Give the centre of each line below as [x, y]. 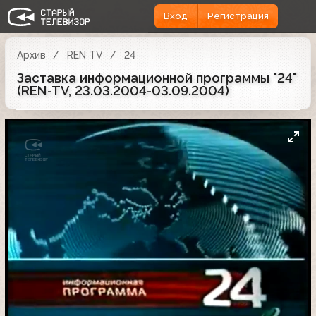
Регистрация [238, 16]
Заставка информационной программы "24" [157, 78]
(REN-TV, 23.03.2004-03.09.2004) [123, 90]
